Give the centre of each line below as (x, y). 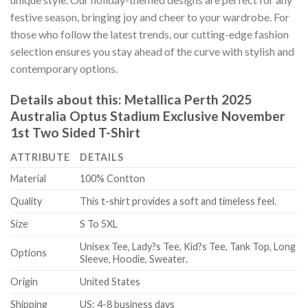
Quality (26, 201)
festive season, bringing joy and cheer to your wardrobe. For (150, 17)
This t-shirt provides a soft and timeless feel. (178, 201)
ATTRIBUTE (40, 157)
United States (110, 282)
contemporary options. (64, 69)
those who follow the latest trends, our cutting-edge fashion (150, 34)
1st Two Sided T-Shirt (75, 132)
